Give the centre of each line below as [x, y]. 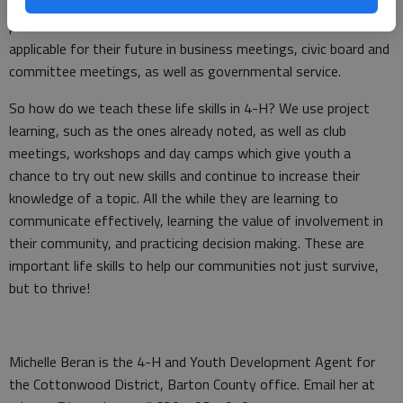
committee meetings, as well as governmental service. [175, 71]
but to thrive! [49, 288]
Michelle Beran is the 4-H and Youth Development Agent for [192, 362]
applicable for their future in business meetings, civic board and [199, 49]
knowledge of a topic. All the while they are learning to [174, 198]
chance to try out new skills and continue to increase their [184, 175]
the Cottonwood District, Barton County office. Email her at [192, 384]
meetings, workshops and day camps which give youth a [180, 153]
